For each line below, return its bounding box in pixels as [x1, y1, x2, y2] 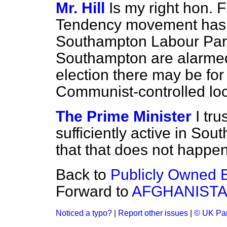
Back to [56, 166, 110, 183]
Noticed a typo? [56, 209, 112, 217]
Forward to [56, 183, 132, 200]
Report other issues [118, 209, 188, 217]
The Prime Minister [56, 108, 192, 125]
